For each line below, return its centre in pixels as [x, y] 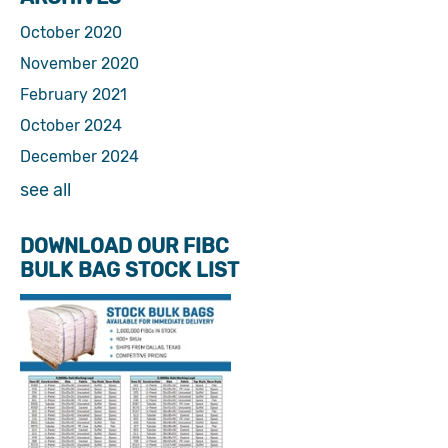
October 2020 [71, 32]
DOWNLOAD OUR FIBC [124, 246]
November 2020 [79, 63]
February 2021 [73, 94]
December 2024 [79, 156]
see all [45, 190]
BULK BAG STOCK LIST [129, 270]
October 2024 [71, 125]
